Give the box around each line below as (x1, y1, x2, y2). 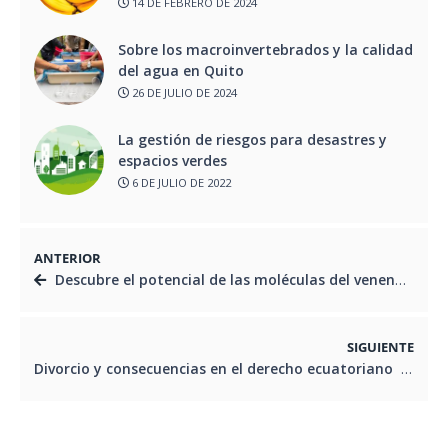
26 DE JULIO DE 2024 (129, 84, 237, 100)
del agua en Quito (118, 61, 252, 81)
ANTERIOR (34, 249, 101, 267)
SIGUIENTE (347, 338, 414, 356)
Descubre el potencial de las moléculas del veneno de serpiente (55, 269, 395, 289)
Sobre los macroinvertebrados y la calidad (118, 40, 413, 60)
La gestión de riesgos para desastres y (118, 130, 387, 150)
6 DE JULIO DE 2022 (129, 174, 231, 190)
